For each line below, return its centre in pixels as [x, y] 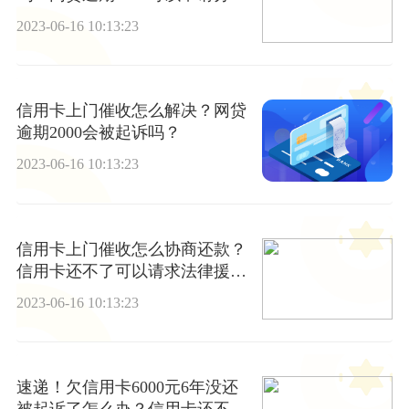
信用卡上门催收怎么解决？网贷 [131, 111]
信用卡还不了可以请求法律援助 [131, 271]
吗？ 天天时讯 [68, 293]
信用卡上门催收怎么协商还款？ [131, 249]
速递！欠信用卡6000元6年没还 [127, 387]
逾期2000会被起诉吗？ [98, 133]
